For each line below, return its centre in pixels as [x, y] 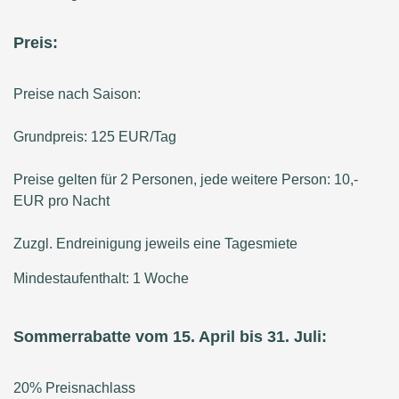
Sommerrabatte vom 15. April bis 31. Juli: [170, 337]
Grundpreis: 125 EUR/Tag [95, 137]
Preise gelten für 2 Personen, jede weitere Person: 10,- [186, 180]
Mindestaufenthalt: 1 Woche [101, 279]
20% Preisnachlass [74, 388]
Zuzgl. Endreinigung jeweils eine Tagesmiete [155, 244]
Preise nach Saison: [77, 94]
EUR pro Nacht [61, 201]
